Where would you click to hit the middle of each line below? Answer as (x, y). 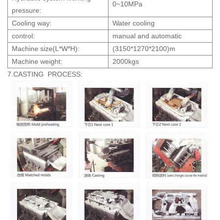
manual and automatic (147, 36)
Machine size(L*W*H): (46, 48)
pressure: (27, 10)
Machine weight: (37, 61)
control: (23, 36)
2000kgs (126, 61)
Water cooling (134, 23)
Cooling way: (32, 23)
